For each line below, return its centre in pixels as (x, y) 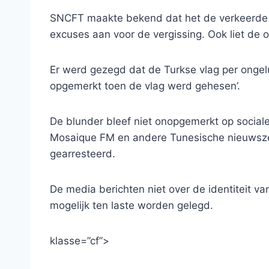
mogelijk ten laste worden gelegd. (131, 205)
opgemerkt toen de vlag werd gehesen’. (145, 86)
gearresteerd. (83, 153)
